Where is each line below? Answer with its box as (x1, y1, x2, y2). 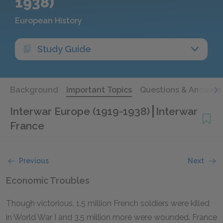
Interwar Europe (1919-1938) (10, 105, 152, 117)
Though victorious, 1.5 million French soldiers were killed (6, 199, 210, 208)
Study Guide (37, 44, 91, 54)
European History (15, 16, 82, 25)
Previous (19, 157, 49, 165)
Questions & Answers (140, 85, 222, 95)
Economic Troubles (6, 175, 90, 186)
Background (10, 85, 58, 95)
